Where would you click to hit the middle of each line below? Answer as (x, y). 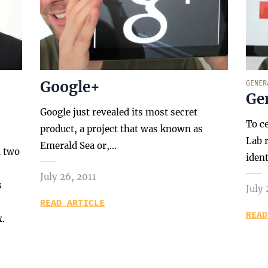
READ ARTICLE (73, 203)
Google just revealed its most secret (119, 112)
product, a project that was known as (122, 129)
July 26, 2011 (68, 177)
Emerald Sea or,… (79, 146)
